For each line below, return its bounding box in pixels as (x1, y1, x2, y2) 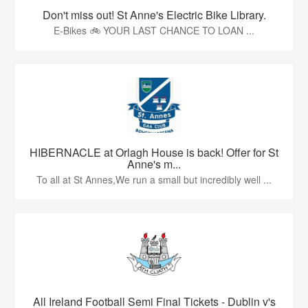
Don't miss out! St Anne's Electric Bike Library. (42, 7, 266, 23)
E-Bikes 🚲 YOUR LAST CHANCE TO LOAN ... (54, 23, 254, 37)
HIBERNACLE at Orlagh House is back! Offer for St (30, 144, 278, 160)
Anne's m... (127, 156, 181, 172)
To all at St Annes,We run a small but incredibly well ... (36, 173, 272, 186)
